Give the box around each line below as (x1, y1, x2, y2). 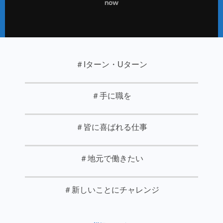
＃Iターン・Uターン (76, 60, 147, 69)
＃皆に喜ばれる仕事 (76, 123, 147, 132)
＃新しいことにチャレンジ (64, 186, 159, 195)
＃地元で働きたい (80, 154, 143, 163)
